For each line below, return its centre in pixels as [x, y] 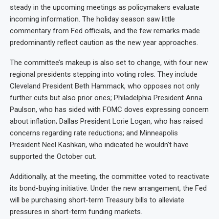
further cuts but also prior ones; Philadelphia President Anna [106, 98]
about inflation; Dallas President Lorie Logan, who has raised [106, 121]
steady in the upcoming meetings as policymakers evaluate [105, 7]
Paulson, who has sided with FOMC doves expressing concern [109, 109]
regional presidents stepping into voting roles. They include [104, 74]
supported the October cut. [53, 156]
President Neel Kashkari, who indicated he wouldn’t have [99, 144]
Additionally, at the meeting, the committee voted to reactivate [109, 176]
